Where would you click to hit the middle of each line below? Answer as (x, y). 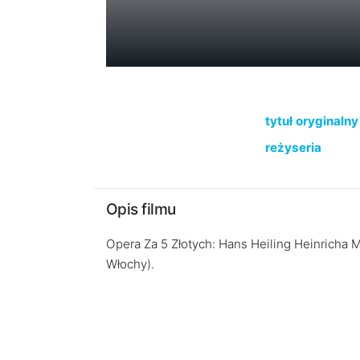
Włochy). (130, 264)
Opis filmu (141, 209)
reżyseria (293, 147)
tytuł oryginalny (311, 121)
